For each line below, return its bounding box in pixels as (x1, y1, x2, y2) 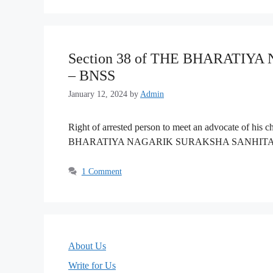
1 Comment (81, 166, 122, 176)
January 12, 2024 (68, 89, 127, 99)
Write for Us (68, 260, 116, 271)
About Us (68, 240, 106, 251)
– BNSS (68, 68, 115, 83)
